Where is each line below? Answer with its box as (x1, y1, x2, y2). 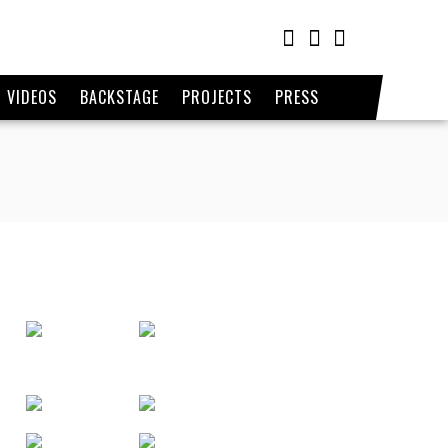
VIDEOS (6, 85, 57, 109)
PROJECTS (181, 85, 252, 109)
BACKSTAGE (79, 85, 159, 109)
